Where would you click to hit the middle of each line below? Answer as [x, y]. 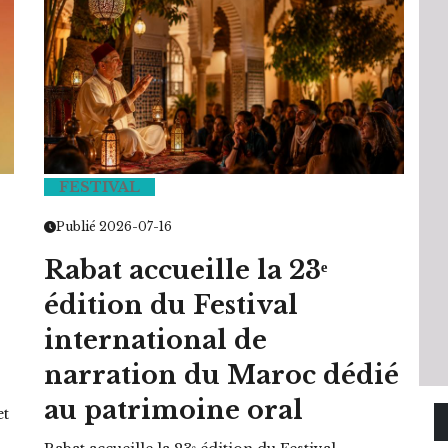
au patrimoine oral [173, 410]
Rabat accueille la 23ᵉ [185, 270]
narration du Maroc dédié [221, 375]
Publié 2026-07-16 [114, 226]
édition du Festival [171, 305]
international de [155, 340]
